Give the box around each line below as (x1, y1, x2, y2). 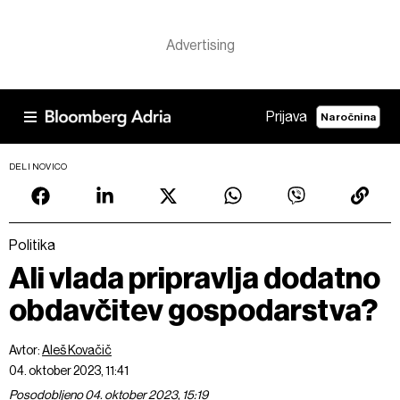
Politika (9, 237, 55, 254)
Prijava (266, 108, 308, 125)
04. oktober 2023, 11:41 (9, 363, 129, 378)
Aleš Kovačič (42, 343, 112, 357)
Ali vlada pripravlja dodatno (9, 260, 380, 296)
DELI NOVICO (9, 162, 68, 171)
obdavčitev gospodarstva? (9, 292, 378, 329)
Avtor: (9, 343, 42, 357)
